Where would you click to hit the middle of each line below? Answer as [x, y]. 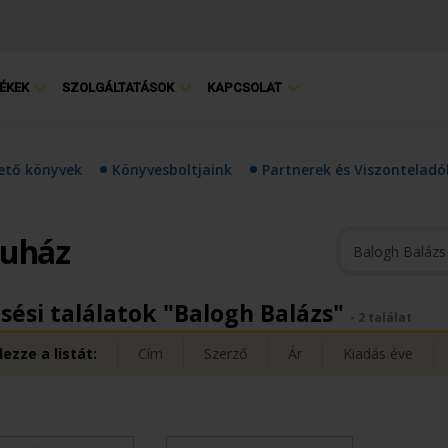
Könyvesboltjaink [172, 169]
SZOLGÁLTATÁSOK [118, 88]
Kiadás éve [377, 353]
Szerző [225, 353]
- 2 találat [380, 317]
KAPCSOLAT [244, 88]
